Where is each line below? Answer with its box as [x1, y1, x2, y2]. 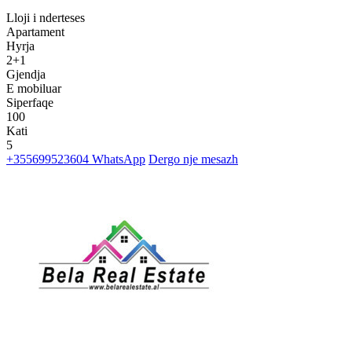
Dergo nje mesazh [148, 152, 238, 167]
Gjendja [6, 68, 46, 82]
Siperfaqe [6, 96, 53, 110]
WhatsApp [89, 152, 145, 167]
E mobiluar [6, 82, 61, 96]
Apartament [6, 25, 64, 39]
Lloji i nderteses [6, 11, 85, 25]
